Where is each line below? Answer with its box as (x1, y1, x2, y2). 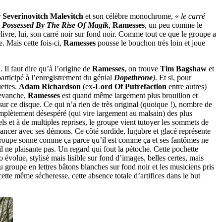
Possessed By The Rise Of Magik (2, 21, 109, 30)
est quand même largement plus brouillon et (60, 91, 198, 100)
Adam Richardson (19, 82, 81, 91)
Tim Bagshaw (160, 64, 207, 73)
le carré (181, 12, 205, 21)
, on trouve (124, 64, 160, 73)
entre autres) (166, 82, 207, 91)
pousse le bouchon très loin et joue (96, 39, 205, 48)
